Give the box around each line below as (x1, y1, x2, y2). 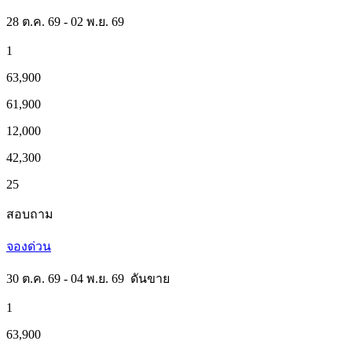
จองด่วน (6, 239, 51, 253)
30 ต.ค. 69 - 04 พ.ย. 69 (6, 271, 130, 285)
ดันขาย (130, 271, 170, 285)
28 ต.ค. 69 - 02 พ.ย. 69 (6, 14, 124, 28)
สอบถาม (6, 207, 53, 221)
